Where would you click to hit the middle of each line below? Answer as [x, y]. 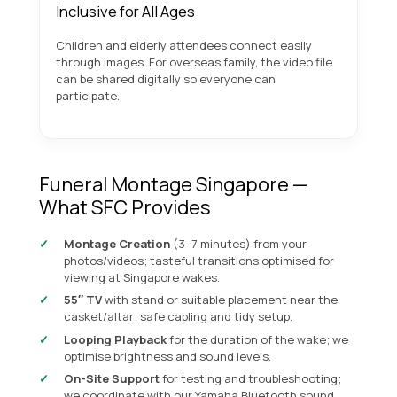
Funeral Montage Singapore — [173, 185]
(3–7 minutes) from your [238, 243]
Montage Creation [117, 243]
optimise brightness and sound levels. [167, 356]
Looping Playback [115, 339]
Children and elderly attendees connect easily [184, 46]
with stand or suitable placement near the [220, 300]
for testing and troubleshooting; [250, 379]
